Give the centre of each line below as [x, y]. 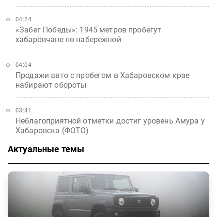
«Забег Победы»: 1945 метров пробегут [89, 30]
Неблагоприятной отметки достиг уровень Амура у [110, 121]
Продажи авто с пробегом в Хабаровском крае [103, 75]
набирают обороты [51, 85]
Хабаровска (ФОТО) [52, 131]
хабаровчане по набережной [68, 39]
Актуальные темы [46, 149]
